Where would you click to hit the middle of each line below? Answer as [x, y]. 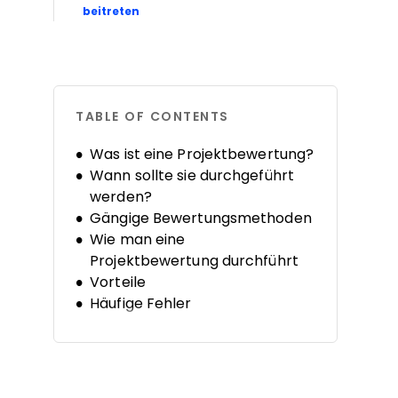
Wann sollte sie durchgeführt [192, 175]
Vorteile [118, 282]
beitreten [111, 12]
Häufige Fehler [141, 303]
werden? [121, 197]
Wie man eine [138, 239]
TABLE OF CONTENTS [152, 116]
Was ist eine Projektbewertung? [202, 154]
